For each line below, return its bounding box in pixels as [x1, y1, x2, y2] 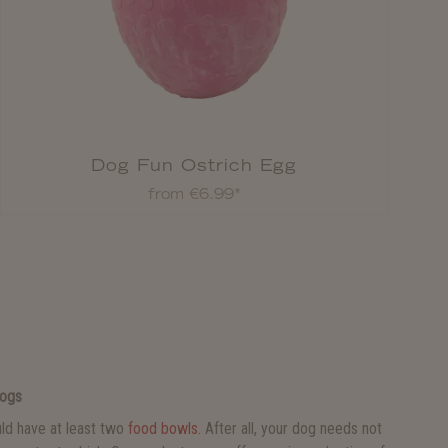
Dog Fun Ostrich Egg [91, 155, 297, 175]
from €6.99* [147, 185, 241, 203]
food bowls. [128, 419, 201, 438]
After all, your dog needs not [201, 419, 382, 438]
